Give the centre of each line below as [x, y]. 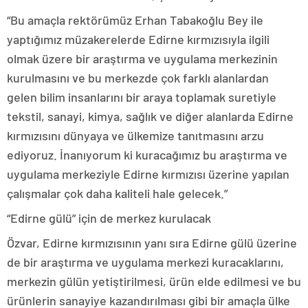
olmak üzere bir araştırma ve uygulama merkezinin [142, 58]
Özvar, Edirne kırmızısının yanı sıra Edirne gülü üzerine [152, 243]
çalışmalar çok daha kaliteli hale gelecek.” [117, 193]
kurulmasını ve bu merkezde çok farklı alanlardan [138, 78]
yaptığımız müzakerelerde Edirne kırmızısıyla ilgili [138, 39]
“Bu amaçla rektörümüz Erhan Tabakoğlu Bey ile [135, 20]
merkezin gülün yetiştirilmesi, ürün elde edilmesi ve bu [154, 281]
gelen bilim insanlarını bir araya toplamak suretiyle [142, 97]
